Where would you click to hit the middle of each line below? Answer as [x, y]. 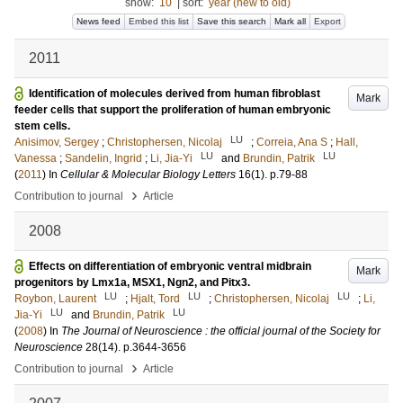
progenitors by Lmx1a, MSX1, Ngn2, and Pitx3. [132, 282]
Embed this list [159, 21]
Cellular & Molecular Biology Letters [148, 175]
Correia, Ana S [292, 142]
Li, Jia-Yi [171, 158]
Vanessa [36, 158]
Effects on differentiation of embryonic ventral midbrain [170, 266]
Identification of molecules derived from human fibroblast [175, 94]
